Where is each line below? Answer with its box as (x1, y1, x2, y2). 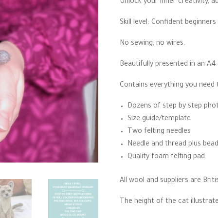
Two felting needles (127, 128, 191, 136)
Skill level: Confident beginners (119, 19, 216, 27)
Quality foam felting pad (127, 153, 205, 161)
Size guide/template (127, 115, 191, 123)
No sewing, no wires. (119, 40, 185, 48)
